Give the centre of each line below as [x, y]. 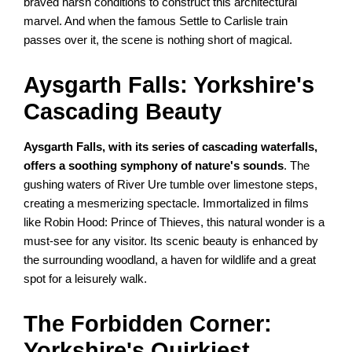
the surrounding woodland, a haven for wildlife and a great [170, 260]
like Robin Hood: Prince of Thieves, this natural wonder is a [174, 223]
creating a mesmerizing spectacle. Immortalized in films [167, 204]
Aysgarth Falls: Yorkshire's [169, 85]
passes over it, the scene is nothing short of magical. [158, 40]
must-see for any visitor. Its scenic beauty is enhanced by [171, 242]
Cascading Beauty [123, 112]
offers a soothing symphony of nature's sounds [154, 166]
